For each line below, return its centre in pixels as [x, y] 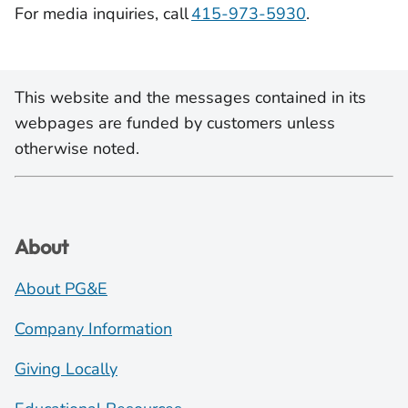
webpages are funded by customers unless [175, 123]
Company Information [93, 329]
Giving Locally [66, 369]
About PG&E [61, 289]
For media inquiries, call [103, 14]
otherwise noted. [77, 148]
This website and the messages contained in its [190, 97]
